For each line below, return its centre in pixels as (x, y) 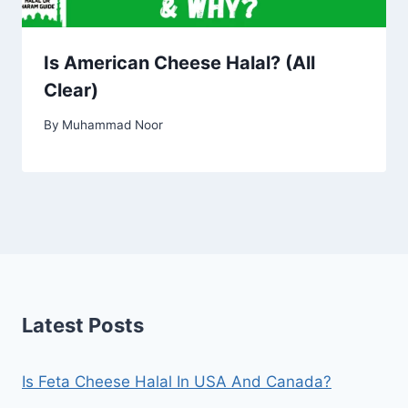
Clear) (71, 90)
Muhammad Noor (113, 125)
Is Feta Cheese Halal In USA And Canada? (177, 381)
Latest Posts (83, 325)
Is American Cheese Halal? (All (179, 62)
